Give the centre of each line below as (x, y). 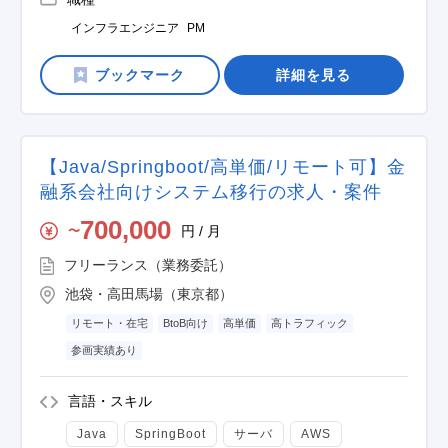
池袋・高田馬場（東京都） (149, 294)
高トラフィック (309, 323)
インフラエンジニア (125, 28)
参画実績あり (104, 350)
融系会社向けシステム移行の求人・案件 (211, 192)
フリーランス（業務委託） (148, 265)
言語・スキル (110, 401)
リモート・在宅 (109, 323)
